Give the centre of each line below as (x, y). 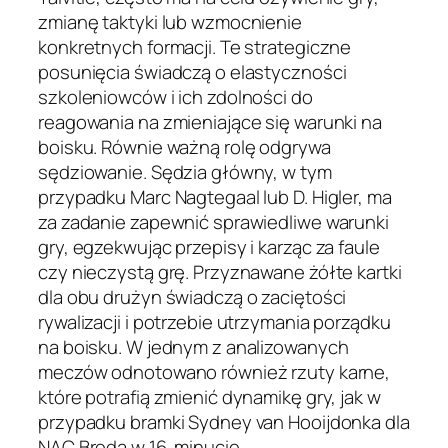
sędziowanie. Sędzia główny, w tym (185, 172)
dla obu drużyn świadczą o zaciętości (192, 297)
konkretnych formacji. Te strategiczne (195, 47)
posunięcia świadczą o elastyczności (192, 72)
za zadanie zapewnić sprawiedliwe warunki (213, 222)
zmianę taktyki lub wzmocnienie (170, 22)
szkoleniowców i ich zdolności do (175, 97)
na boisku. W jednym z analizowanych (193, 347)
